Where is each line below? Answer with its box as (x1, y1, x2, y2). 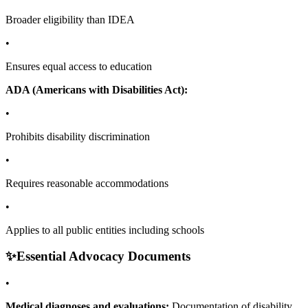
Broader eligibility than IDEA (5, 13, 135, 25)
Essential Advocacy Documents (16, 249, 190, 264)
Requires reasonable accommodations (5, 177, 168, 189)
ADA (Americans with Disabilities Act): (5, 83, 188, 96)
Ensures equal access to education (5, 60, 152, 72)
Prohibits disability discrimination (5, 130, 150, 142)
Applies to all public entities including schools (5, 223, 204, 236)
